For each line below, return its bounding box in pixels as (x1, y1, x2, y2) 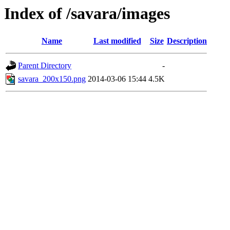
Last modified (93, 36, 141, 46)
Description (167, 36, 207, 46)
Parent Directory (18, 61, 71, 70)
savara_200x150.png (18, 74, 86, 84)
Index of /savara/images (4, 4, 170, 23)
